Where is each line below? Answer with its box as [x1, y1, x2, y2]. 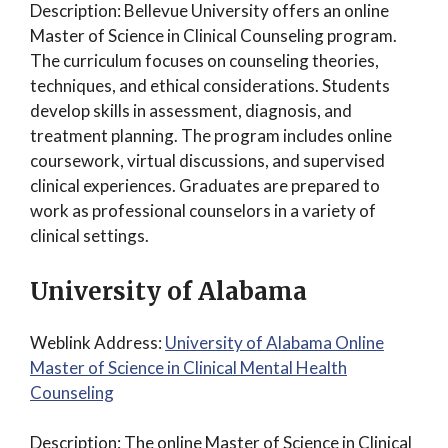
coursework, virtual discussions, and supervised [30, 150, 385, 171]
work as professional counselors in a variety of [30, 200, 376, 221]
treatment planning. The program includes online [30, 125, 392, 146]
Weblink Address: [30, 331, 165, 353]
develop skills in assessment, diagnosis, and [30, 100, 352, 121]
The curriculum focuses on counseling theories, [30, 50, 379, 71]
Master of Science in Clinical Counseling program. [30, 25, 397, 46]
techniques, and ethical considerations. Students [30, 75, 390, 96]
